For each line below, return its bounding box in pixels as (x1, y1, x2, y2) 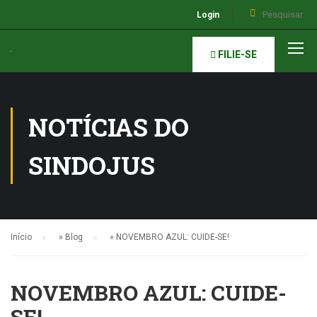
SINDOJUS (28, 149, 155, 181)
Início (11, 232, 32, 242)
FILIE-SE (216, 49, 257, 60)
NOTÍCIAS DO (28, 110, 189, 143)
